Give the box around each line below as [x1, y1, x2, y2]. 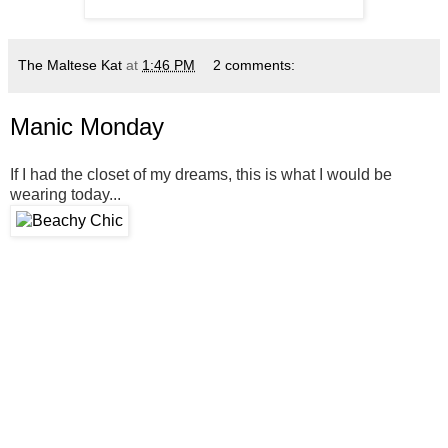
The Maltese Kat [18, 56, 122, 73]
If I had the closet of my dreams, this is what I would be [10, 165, 392, 183]
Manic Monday [10, 112, 164, 140]
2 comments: [213, 56, 296, 73]
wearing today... [10, 185, 121, 203]
